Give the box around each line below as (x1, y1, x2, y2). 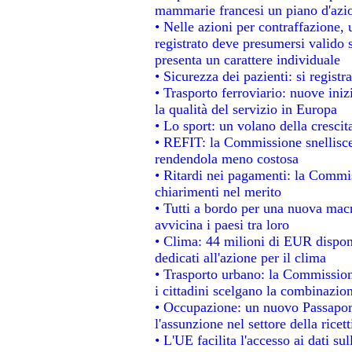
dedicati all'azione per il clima (154, 249, 326, 266)
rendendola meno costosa (154, 150, 299, 167)
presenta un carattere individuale (154, 51, 340, 68)
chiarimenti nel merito (154, 183, 281, 200)
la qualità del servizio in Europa (154, 101, 337, 117)
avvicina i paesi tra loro (154, 216, 289, 233)
